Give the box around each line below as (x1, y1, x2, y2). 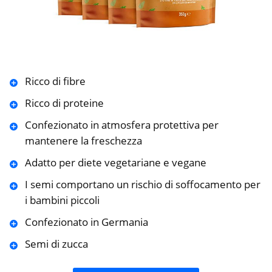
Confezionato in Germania (24, 215, 148, 229)
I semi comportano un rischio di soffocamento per (24, 177, 260, 192)
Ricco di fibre (24, 74, 86, 89)
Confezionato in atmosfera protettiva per (24, 118, 219, 132)
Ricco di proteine (24, 96, 104, 110)
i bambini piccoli (24, 193, 100, 208)
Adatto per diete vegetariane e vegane (24, 155, 206, 170)
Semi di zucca (24, 237, 88, 251)
